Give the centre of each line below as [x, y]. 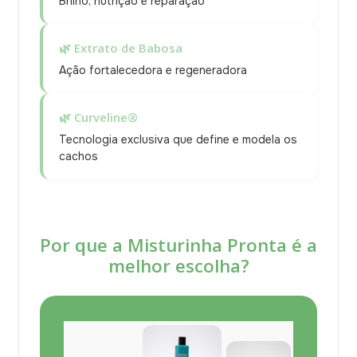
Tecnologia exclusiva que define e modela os [178, 139]
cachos [78, 156]
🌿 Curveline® [98, 117]
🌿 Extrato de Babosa [121, 47]
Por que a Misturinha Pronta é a [178, 245]
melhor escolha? [178, 265]
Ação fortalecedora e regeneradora [153, 70]
